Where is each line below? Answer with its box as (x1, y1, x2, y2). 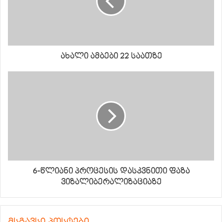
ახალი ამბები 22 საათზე (60, 51, 162, 61)
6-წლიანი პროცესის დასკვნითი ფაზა (32, 166, 190, 176)
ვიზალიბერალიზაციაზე (60, 177, 162, 187)
